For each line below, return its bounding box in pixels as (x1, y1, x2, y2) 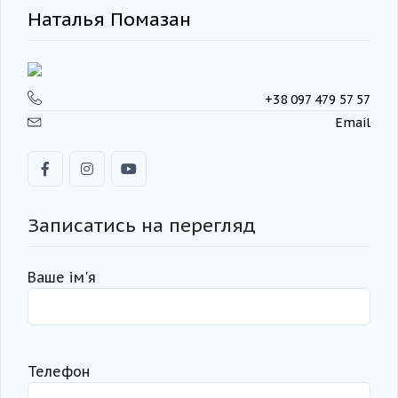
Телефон (28, 362, 90, 381)
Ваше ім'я (28, 268, 96, 287)
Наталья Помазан (28, 7, 191, 32)
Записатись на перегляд (28, 213, 256, 238)
